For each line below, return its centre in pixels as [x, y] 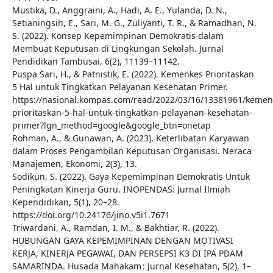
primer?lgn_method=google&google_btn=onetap [111, 126]
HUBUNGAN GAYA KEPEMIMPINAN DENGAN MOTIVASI [122, 241]
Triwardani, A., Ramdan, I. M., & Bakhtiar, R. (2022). [115, 228]
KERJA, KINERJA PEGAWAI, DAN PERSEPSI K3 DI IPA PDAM [127, 253]
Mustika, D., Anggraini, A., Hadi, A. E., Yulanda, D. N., [119, 10]
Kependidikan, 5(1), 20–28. [66, 202]
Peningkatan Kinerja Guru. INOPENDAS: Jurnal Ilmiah [121, 190]
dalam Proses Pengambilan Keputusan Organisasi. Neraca [132, 151]
